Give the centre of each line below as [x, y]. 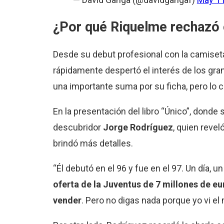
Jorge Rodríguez [138, 127]
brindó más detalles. [93, 143]
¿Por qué [80, 27]
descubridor [78, 127]
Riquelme [137, 27]
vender [67, 200]
